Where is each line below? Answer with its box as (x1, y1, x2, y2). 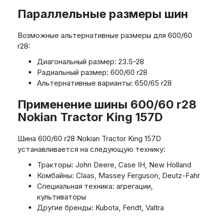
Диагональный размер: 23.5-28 (36, 57, 144, 67)
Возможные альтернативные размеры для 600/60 (17, 31, 192, 40)
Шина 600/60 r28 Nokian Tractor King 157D (17, 134, 161, 144)
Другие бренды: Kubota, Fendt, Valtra (36, 203, 164, 213)
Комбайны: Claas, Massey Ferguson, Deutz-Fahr (36, 171, 200, 181)
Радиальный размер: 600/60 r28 (36, 68, 147, 77)
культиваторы (36, 192, 86, 202)
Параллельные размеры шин (17, 7, 188, 21)
